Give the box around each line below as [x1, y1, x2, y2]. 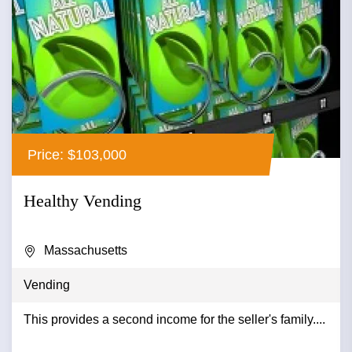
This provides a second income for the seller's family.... [24, 313, 325, 327]
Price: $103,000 [27, 146, 126, 163]
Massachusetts [44, 244, 127, 258]
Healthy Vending [24, 191, 141, 211]
